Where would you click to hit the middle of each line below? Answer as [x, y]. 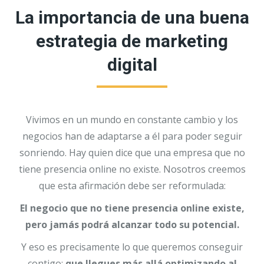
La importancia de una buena [132, 18]
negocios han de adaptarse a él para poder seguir [132, 136]
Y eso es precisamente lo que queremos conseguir [132, 247]
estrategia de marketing [132, 41]
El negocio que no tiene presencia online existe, [132, 208]
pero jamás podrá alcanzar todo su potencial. [132, 225]
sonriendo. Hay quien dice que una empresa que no [132, 153]
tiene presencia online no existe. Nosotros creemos [132, 169]
